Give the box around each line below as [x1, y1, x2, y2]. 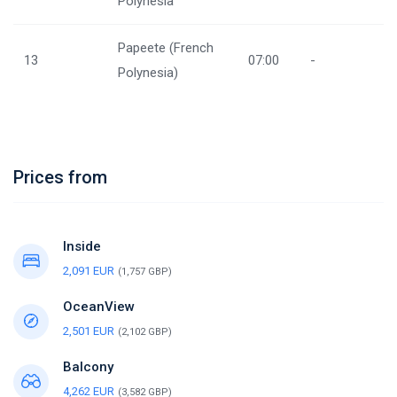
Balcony [63, 359, 113, 375]
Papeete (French [118, 40, 214, 56]
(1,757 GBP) [118, 266, 172, 277]
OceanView [63, 299, 135, 315]
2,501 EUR [63, 324, 114, 338]
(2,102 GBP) [118, 326, 172, 338]
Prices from [13, 167, 107, 188]
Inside [63, 238, 101, 254]
